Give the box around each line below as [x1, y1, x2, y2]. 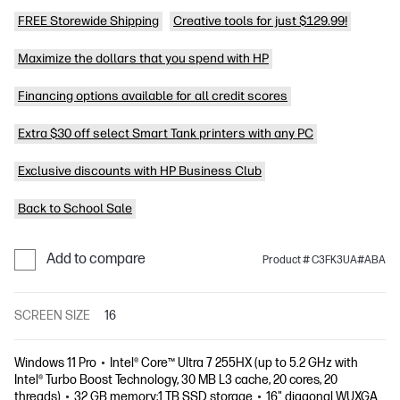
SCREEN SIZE [14, 308, 90, 324]
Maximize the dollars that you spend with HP [18, 51, 269, 67]
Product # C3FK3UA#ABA [262, 253, 386, 267]
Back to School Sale [18, 201, 132, 217]
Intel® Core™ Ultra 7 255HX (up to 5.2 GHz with [110, 355, 359, 371]
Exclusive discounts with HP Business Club [18, 163, 262, 179]
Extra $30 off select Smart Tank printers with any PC [18, 126, 313, 142]
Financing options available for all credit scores [18, 88, 287, 104]
